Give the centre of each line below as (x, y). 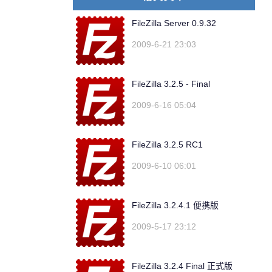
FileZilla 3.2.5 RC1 (167, 144)
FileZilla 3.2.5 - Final (171, 84)
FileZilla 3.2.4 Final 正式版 (182, 266)
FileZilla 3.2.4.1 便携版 (175, 205)
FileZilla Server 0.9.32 (174, 23)
